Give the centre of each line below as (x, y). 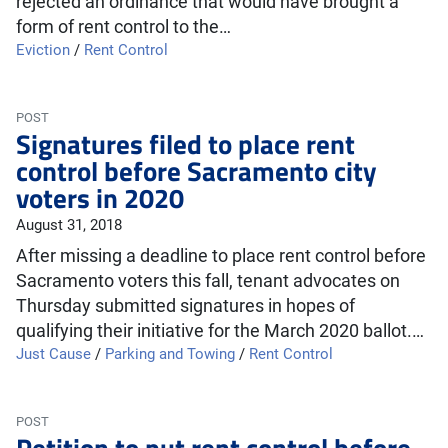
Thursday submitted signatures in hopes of (185, 306)
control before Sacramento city (196, 170)
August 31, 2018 (69, 225)
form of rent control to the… (123, 27)
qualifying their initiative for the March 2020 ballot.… (220, 331)
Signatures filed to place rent (185, 143)
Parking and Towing (170, 354)
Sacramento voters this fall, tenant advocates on (208, 281)
